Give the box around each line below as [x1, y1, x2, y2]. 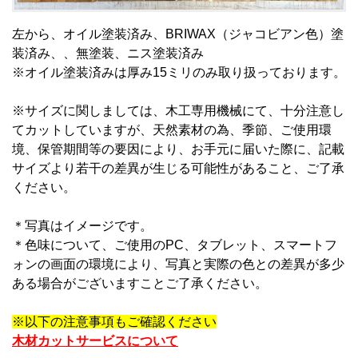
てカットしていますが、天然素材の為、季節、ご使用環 [12, 123, 332, 137]
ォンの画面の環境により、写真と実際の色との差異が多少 [12, 257, 344, 272]
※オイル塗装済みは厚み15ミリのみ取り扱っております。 [12, 66, 346, 80]
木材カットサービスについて [12, 334, 178, 348]
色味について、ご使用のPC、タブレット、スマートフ [25, 238, 337, 253]
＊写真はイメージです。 [12, 219, 153, 233]
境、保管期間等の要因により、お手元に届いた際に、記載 [12, 142, 344, 157]
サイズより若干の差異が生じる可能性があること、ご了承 [12, 161, 344, 176]
